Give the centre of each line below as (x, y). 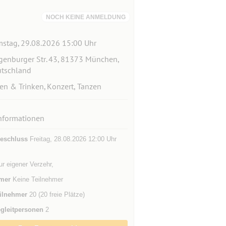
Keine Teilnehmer (37, 179)
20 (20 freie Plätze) (56, 194)
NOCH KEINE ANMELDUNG (86, 17)
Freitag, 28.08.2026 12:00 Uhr (72, 139)
